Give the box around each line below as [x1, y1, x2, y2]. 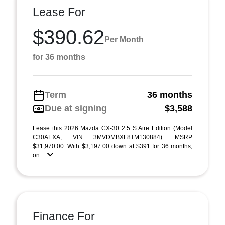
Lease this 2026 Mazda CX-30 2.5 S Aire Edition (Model [33, 125, 192, 132]
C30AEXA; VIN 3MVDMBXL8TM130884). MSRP [33, 134, 192, 141]
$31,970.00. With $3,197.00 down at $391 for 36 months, [33, 143, 192, 150]
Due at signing [45, 103, 107, 114]
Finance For [33, 210, 95, 223]
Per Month [104, 35, 144, 44]
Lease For [33, 6, 85, 19]
